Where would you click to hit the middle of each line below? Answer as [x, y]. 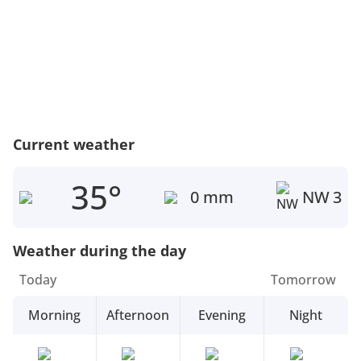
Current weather [74, 144]
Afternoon [138, 315]
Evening [222, 315]
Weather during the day [100, 250]
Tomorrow [303, 279]
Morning [54, 315]
